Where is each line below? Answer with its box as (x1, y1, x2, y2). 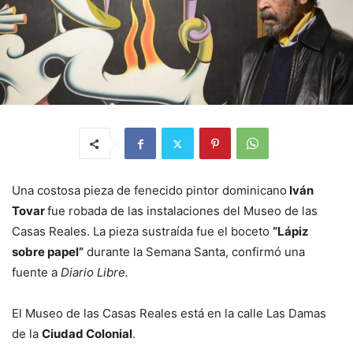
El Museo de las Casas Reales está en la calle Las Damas (12, 306, 326, 321)
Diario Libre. (61, 265, 128, 281)
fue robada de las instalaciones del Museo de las (47, 203, 318, 219)
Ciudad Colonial (42, 326, 132, 342)
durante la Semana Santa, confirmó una (84, 244, 305, 260)
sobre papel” (12, 244, 84, 260)
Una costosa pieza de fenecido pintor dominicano (12, 183, 287, 199)
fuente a (12, 265, 61, 281)
